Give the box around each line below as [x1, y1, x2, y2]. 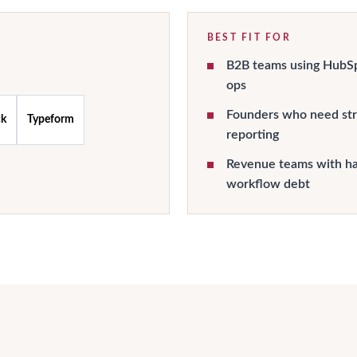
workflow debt [226, 178, 310, 190]
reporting [226, 128, 279, 141]
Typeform [27, 114, 74, 126]
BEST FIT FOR [207, 33, 291, 42]
